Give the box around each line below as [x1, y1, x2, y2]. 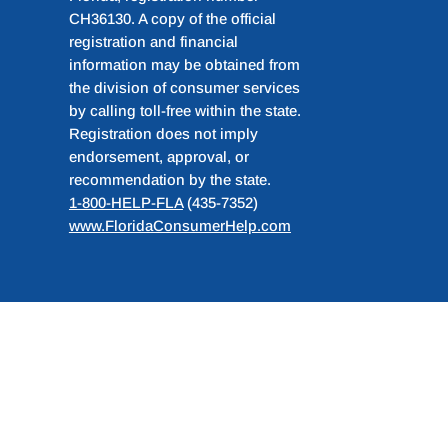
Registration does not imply [68, 125, 258, 143]
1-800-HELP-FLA [68, 194, 183, 212]
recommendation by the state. [68, 171, 271, 189]
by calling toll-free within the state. [68, 102, 301, 120]
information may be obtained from [68, 56, 300, 74]
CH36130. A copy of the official [68, 10, 276, 28]
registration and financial [68, 33, 238, 51]
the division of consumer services [68, 79, 300, 97]
